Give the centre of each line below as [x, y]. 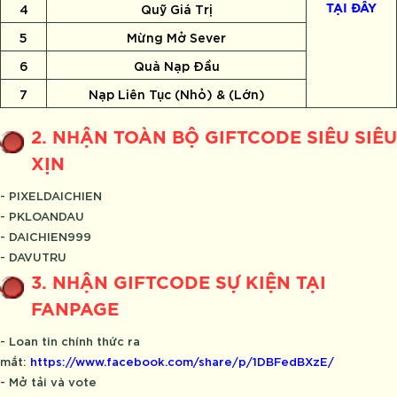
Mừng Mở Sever [176, 36]
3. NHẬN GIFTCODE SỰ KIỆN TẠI [179, 283]
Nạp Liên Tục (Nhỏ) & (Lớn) [176, 93]
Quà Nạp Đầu [176, 65]
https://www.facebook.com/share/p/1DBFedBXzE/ [182, 360]
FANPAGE [75, 310]
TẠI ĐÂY [351, 8]
